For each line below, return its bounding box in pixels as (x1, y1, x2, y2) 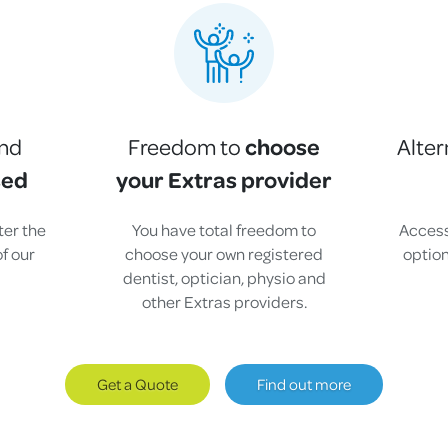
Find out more (257, 373, 351, 394)
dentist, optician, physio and (122, 267, 326, 289)
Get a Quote (97, 373, 178, 394)
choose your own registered (125, 243, 323, 265)
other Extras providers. (141, 291, 307, 313)
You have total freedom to (132, 219, 316, 241)
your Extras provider (116, 164, 332, 195)
